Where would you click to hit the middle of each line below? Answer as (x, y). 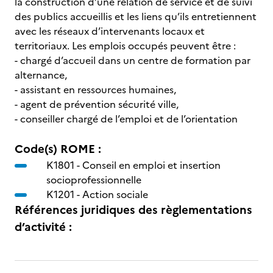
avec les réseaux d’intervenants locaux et (110, 31)
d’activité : (43, 227)
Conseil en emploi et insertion (151, 165)
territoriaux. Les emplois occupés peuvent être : (125, 46)
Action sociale (115, 194)
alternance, (41, 75)
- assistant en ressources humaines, (95, 90)
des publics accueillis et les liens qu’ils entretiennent (136, 16)
